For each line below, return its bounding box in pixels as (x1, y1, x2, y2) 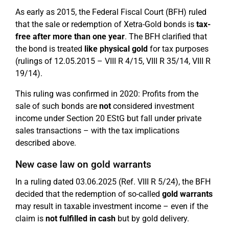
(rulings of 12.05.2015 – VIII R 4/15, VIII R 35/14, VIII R (15, 56, 211, 66)
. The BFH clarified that (125, 32, 207, 41)
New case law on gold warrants (15, 158, 151, 170)
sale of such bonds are (15, 101, 99, 111)
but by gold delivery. (116, 214, 189, 223)
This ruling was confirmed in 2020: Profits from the (15, 89, 198, 99)
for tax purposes (148, 44, 209, 54)
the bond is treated (15, 44, 84, 54)
